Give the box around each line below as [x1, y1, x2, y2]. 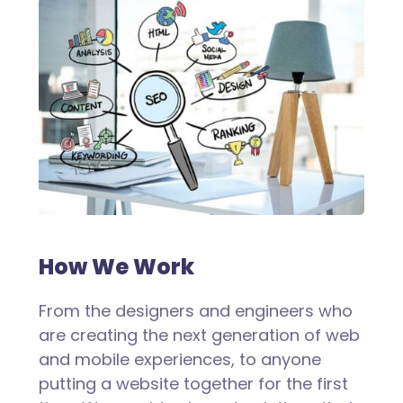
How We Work [38, 251, 194, 282]
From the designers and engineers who [38, 299, 353, 322]
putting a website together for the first [38, 372, 348, 395]
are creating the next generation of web [38, 323, 360, 346]
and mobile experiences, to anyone [38, 347, 321, 371]
